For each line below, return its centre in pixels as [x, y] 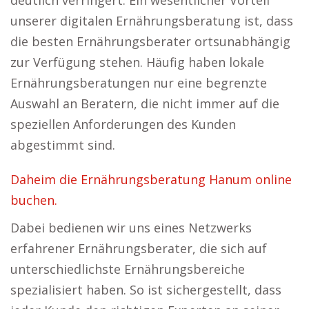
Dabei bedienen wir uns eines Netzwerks [131, 228]
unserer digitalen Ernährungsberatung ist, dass [152, 21]
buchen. [34, 200]
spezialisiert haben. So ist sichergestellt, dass [146, 290]
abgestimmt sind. [63, 145]
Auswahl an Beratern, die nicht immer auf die [145, 103]
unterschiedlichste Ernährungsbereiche [128, 269]
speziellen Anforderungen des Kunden [123, 124]
